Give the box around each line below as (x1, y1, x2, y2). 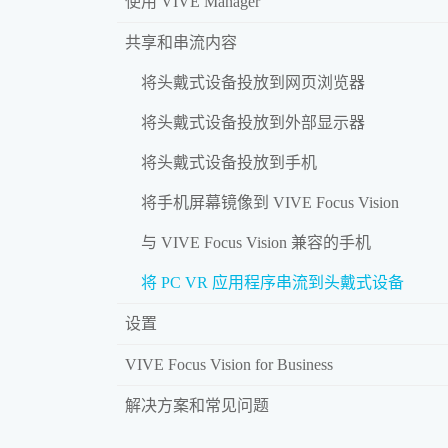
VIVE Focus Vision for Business (125, 355, 333, 373)
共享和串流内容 (125, 33, 237, 51)
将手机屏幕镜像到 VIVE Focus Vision (141, 193, 399, 211)
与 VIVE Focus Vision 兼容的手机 (141, 233, 371, 251)
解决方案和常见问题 (125, 396, 269, 414)
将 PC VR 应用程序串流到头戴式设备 (141, 273, 404, 291)
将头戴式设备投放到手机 (141, 153, 317, 171)
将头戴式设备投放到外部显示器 (141, 113, 365, 131)
